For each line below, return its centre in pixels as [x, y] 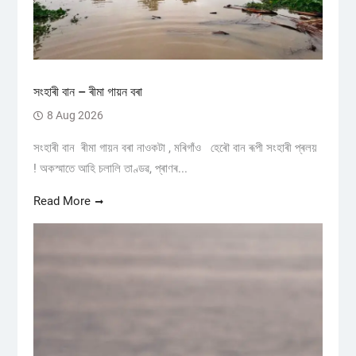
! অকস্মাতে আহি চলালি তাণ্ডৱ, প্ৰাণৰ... [110, 168]
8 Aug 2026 [75, 115]
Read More [62, 201]
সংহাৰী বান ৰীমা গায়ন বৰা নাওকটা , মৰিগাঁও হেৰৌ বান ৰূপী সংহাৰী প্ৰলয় [176, 147]
